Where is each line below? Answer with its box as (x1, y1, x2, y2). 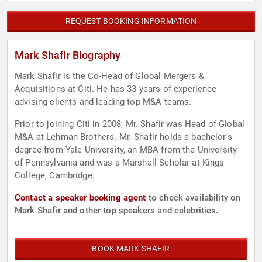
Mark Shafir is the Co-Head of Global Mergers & (15, 71, 204, 82)
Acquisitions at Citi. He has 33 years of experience (15, 84, 217, 95)
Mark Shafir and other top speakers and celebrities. (15, 205, 219, 216)
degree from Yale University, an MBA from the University (15, 144, 237, 156)
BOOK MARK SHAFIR (92, 244, 170, 254)
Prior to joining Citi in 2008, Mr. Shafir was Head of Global (15, 119, 244, 130)
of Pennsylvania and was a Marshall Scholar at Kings (15, 157, 225, 168)
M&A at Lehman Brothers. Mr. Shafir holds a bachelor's (15, 132, 232, 143)
